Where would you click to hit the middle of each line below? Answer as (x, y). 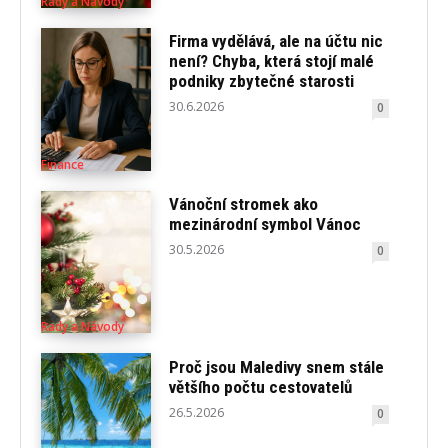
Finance (62, 164)
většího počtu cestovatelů (261, 386)
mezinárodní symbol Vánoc (265, 224)
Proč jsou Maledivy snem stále (277, 366)
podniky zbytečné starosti (262, 81)
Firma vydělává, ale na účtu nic (276, 41)
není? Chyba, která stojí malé (272, 61)
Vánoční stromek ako (244, 204)
